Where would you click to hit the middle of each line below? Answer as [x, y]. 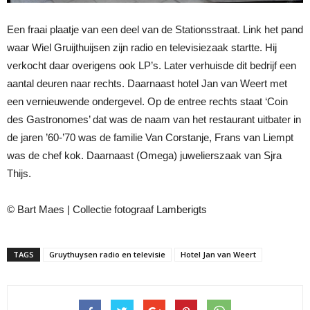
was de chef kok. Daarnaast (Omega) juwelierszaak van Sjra [144, 156]
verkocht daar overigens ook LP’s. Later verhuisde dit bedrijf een [152, 66]
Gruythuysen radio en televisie [107, 255]
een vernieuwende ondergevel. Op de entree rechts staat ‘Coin [147, 102]
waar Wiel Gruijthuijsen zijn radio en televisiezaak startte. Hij [142, 48]
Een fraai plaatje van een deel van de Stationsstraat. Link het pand [155, 30]
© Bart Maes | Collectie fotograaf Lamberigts [107, 210]
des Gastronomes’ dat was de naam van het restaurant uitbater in [154, 120]
